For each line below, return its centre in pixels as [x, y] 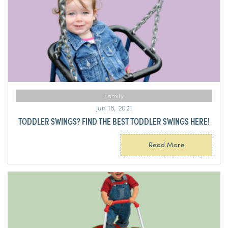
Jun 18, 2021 [114, 108]
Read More [166, 145]
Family [114, 96]
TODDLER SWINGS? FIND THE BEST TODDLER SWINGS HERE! [114, 121]
